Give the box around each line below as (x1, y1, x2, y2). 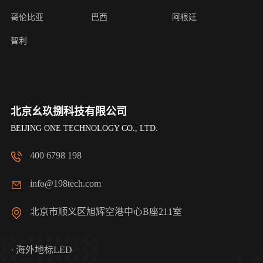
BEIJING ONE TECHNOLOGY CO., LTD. (10, 124, 158, 133)
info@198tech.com (29, 178, 101, 189)
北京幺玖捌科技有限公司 (10, 106, 127, 118)
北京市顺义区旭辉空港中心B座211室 (29, 207, 182, 217)
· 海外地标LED (10, 245, 72, 255)
